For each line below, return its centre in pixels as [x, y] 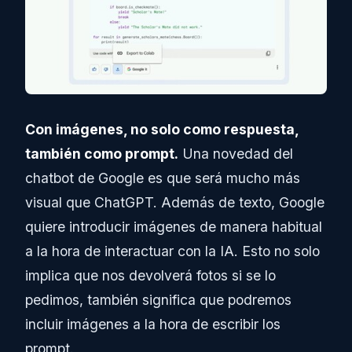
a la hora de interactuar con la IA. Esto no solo [172, 251]
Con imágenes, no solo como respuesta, [162, 130]
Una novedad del [236, 154]
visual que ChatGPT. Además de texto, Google [175, 203]
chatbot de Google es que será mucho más [163, 178]
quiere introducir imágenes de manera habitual [174, 227]
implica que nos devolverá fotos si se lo [150, 276]
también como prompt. [102, 154]
